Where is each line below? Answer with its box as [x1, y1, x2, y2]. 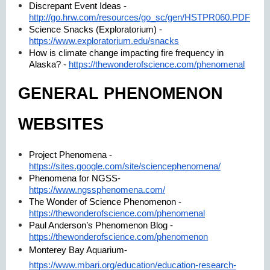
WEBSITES [18, 115, 104, 133]
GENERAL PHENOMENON [18, 84, 223, 102]
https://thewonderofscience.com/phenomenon [29, 231, 208, 242]
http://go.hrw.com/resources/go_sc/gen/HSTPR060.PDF [29, 12, 250, 22]
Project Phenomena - [29, 149, 112, 160]
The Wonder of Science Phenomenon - [29, 196, 181, 207]
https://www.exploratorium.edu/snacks [29, 36, 179, 46]
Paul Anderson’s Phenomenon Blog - [29, 220, 173, 230]
